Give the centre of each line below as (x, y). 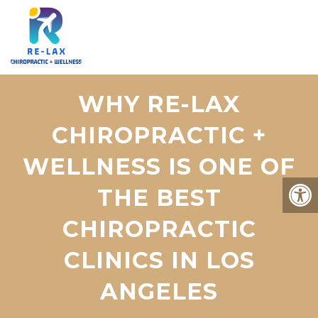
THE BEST (159, 198)
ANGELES (159, 291)
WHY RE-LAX (159, 104)
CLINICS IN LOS (159, 260)
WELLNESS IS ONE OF (159, 166)
